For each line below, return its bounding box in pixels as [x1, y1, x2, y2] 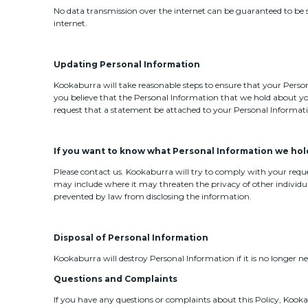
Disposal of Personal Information [53, 232, 208, 243]
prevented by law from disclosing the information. [53, 190, 252, 201]
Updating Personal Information [53, 58, 200, 69]
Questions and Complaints [53, 273, 177, 284]
